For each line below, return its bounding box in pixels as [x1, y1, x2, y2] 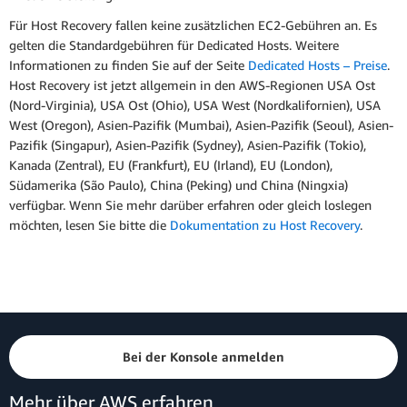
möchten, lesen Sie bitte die [9, 217, 170, 233]
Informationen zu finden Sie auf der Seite [9, 57, 248, 74]
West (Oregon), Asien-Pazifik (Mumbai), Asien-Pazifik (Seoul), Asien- [9, 117, 393, 134]
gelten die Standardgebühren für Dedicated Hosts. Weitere [9, 37, 339, 54]
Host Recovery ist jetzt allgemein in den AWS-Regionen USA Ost [9, 77, 375, 94]
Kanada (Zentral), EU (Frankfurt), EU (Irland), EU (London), [9, 157, 333, 174]
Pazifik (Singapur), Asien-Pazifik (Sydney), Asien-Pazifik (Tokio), [9, 137, 366, 154]
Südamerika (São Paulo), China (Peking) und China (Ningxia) [9, 177, 348, 194]
